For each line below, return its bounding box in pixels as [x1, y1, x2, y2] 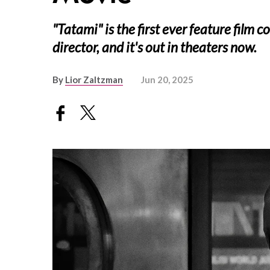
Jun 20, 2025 [141, 74, 193, 86]
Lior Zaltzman [65, 74, 123, 86]
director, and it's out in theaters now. [52, 39, 257, 56]
